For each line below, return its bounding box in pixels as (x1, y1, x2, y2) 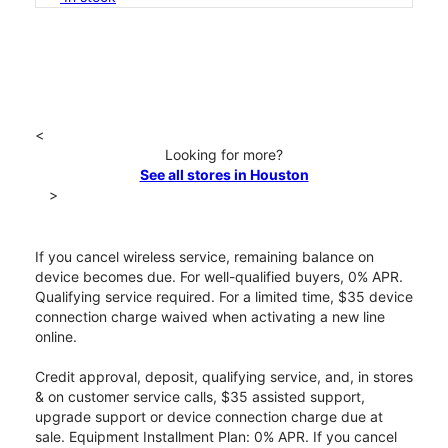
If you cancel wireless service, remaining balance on (35, 248, 374, 266)
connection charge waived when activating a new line (35, 308, 385, 326)
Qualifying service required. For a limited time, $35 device (35, 288, 413, 306)
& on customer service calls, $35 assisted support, (35, 388, 365, 406)
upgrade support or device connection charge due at (35, 408, 383, 426)
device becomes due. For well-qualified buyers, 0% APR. (35, 268, 403, 286)
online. (35, 328, 77, 346)
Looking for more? (165, 146, 283, 164)
